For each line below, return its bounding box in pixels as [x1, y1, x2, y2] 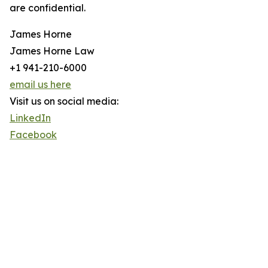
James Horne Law [10, 45, 95, 57]
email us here [10, 78, 71, 91]
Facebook [10, 129, 57, 141]
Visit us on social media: [10, 95, 118, 108]
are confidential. [10, 2, 86, 14]
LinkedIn [10, 112, 51, 124]
